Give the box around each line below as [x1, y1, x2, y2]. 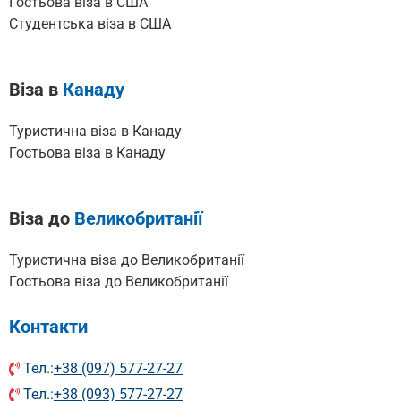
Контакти [9, 316, 88, 338]
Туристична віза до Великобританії [9, 252, 244, 269]
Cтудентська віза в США [9, 15, 171, 33]
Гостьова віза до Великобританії [9, 273, 228, 291]
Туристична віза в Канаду [9, 123, 182, 141]
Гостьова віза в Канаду [9, 144, 166, 162]
